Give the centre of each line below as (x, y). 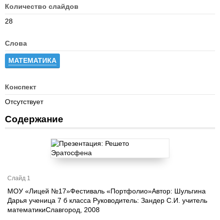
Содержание (34, 119)
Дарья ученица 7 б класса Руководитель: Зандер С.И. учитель (107, 200)
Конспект (21, 87)
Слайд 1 (19, 178)
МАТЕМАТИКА (32, 60)
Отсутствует (24, 102)
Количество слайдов (42, 6)
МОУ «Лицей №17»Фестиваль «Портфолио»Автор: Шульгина (107, 191)
